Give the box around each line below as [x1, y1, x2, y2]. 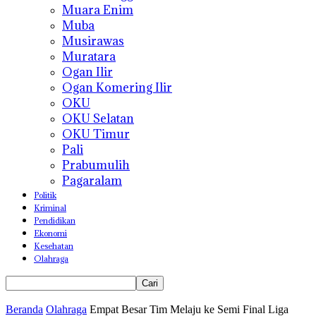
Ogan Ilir [62, 64, 113, 80]
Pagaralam [62, 173, 122, 188]
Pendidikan [34, 215, 75, 226]
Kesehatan [34, 241, 73, 251]
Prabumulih [62, 157, 130, 173]
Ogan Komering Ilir [62, 80, 172, 95]
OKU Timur [62, 126, 130, 142]
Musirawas [62, 33, 124, 49]
